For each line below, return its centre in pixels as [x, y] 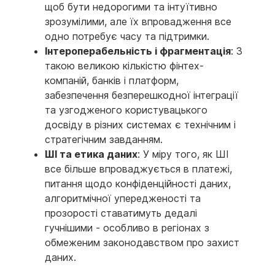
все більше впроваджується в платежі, [138, 169]
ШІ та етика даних [91, 154]
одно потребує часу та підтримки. [127, 37]
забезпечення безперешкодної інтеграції [141, 95]
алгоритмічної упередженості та [123, 199]
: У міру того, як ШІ [183, 154]
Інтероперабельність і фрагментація [138, 51]
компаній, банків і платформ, [112, 81]
